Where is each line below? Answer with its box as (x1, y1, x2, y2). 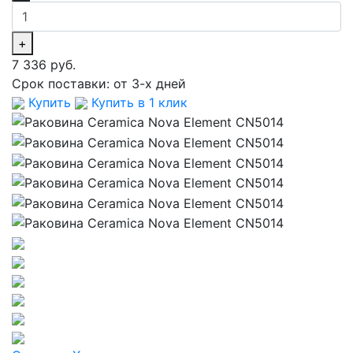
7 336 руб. (12, 56, 76, 72)
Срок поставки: (12, 75, 113, 91)
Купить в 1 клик (87, 94, 188, 110)
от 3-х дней (113, 75, 186, 91)
